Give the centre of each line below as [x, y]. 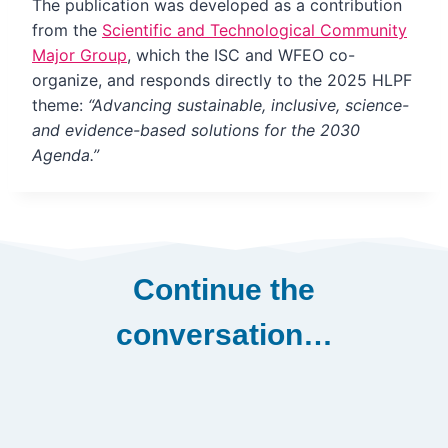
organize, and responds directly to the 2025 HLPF [222, 80]
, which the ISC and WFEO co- [241, 55]
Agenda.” [65, 155]
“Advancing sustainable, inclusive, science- [248, 105]
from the [67, 30]
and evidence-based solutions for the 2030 [196, 130]
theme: [60, 105]
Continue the [224, 289]
